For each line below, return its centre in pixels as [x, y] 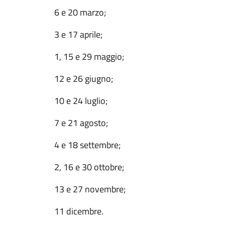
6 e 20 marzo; [80, 12]
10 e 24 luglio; [81, 101]
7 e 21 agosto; [81, 123]
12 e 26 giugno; [84, 79]
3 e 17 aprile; [78, 34]
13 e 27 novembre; [90, 189]
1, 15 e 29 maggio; [89, 57]
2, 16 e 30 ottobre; [89, 167]
